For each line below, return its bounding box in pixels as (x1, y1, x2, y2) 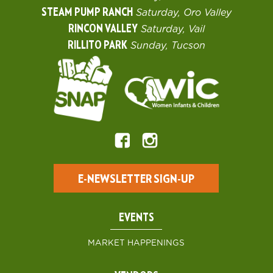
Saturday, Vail (140, 24, 205, 34)
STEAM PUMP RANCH (41, 7, 133, 18)
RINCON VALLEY (68, 23, 138, 35)
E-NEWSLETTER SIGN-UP (78, 172, 195, 185)
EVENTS (118, 212, 154, 224)
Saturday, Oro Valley (135, 7, 232, 18)
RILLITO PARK (67, 40, 127, 51)
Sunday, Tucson (130, 40, 205, 51)
